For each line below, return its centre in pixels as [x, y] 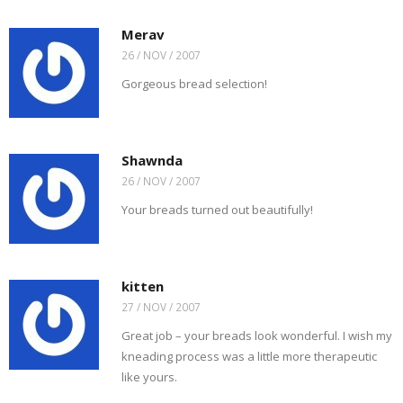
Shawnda [152, 160]
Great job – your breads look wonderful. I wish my [257, 336]
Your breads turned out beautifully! [217, 210]
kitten [143, 286]
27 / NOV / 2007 [161, 307]
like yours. [149, 377]
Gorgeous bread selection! [194, 84]
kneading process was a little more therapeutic [249, 356]
